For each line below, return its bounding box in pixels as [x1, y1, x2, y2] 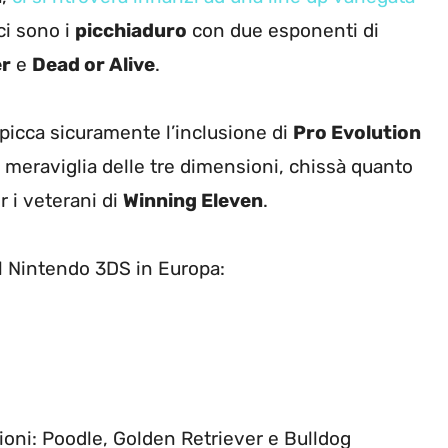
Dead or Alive [32, 53, 155, 77]
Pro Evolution [293, 121, 421, 145]
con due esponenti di [187, 19, 379, 43]
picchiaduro [75, 19, 187, 43]
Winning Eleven [123, 189, 263, 213]
